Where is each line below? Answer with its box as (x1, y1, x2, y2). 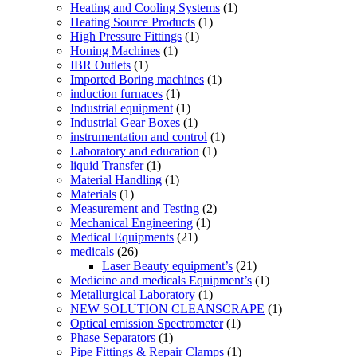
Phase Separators (70, 330, 155, 344)
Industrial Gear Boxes (70, 115, 180, 129)
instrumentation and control (70, 129, 207, 143)
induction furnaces (70, 86, 163, 100)
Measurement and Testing (70, 201, 199, 215)
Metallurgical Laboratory (70, 287, 195, 301)
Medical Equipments (70, 229, 174, 244)
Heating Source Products (70, 14, 195, 29)
